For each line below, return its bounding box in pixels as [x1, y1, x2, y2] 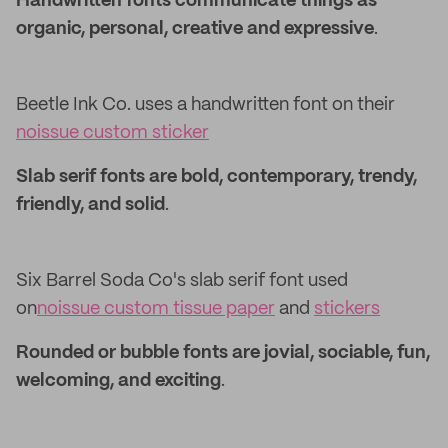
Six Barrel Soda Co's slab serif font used [16, 272, 348, 290]
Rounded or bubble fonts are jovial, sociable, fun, [16, 344, 430, 362]
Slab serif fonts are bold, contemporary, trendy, [16, 168, 417, 186]
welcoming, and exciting [16, 372, 221, 390]
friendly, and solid [16, 196, 165, 214]
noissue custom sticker [16, 124, 209, 142]
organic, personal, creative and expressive [16, 20, 374, 38]
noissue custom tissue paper [37, 300, 275, 318]
